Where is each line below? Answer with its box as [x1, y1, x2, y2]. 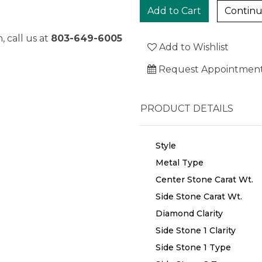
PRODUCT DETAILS [140, 103, 233, 114]
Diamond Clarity [156, 208, 223, 219]
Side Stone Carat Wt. [156, 191, 242, 202]
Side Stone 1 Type [156, 242, 231, 253]
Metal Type [156, 157, 204, 168]
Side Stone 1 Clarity [156, 225, 236, 236]
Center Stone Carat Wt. [156, 174, 253, 185]
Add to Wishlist [157, 42, 229, 53]
